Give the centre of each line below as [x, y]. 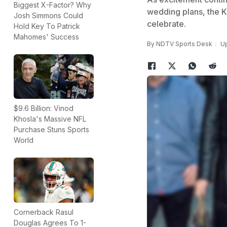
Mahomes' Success [46, 36]
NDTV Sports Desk [184, 44]
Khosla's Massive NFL [50, 119]
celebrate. [166, 24]
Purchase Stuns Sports [51, 130]
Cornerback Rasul [44, 212]
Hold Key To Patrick [47, 26]
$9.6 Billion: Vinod [44, 108]
